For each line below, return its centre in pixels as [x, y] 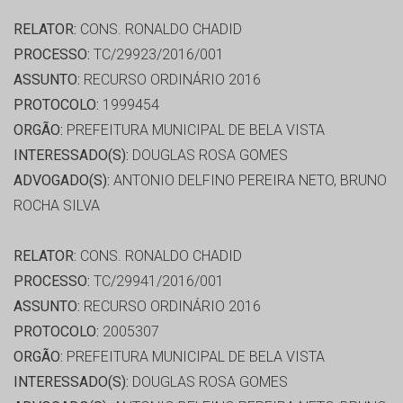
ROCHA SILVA [57, 206]
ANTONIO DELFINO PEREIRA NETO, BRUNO [248, 181]
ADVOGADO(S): [62, 181]
